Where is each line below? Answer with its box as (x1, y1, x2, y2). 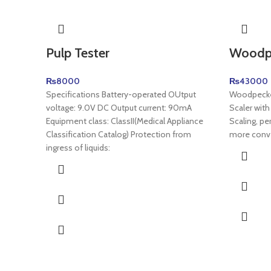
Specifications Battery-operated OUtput (46, 89, 196, 100)
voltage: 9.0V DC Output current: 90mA (46, 102, 192, 113)
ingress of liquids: (46, 142, 110, 153)
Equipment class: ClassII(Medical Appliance (46, 116, 203, 126)
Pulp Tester (46, 45, 109, 61)
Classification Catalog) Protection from (46, 129, 191, 140)
